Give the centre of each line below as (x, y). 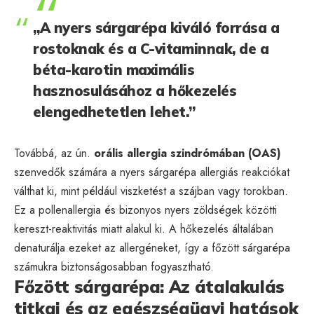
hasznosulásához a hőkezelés (135, 90)
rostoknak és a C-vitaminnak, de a (151, 48)
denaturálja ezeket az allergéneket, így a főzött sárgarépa (152, 247)
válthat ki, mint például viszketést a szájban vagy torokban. (151, 191)
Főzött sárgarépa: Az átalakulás (150, 286)
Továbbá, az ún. (54, 153)
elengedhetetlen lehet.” (114, 111)
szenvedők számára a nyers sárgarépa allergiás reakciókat (152, 172)
